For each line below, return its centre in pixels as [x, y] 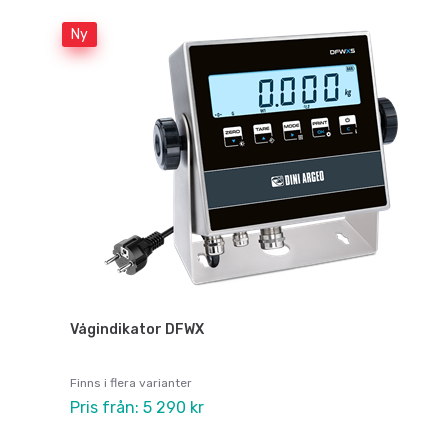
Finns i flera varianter [131, 383]
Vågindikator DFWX [137, 330]
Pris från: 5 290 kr [137, 408]
